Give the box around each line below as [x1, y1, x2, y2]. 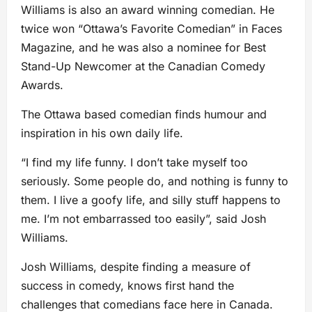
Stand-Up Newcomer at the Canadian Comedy [21, 59, 265, 74]
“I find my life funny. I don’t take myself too [21, 155, 248, 170]
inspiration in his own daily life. [21, 126, 183, 141]
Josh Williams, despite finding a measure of [21, 260, 251, 274]
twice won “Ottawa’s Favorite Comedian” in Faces [21, 22, 282, 36]
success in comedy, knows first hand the [21, 279, 234, 293]
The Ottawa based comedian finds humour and [21, 107, 267, 122]
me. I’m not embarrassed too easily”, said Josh [21, 212, 266, 226]
